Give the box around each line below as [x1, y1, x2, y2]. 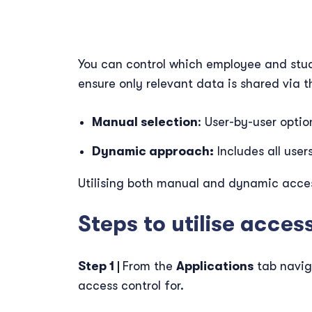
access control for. [78, 278, 184, 292]
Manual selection [92, 115, 198, 129]
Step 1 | [78, 258, 123, 273]
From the [123, 258, 176, 273]
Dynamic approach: [92, 143, 214, 158]
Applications [176, 258, 253, 273]
